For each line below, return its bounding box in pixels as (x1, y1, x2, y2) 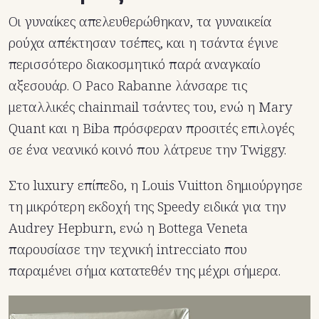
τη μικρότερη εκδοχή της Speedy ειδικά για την (9, 197, 286, 216)
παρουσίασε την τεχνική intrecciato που (9, 239, 247, 258)
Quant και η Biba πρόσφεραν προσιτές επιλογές (9, 118, 294, 137)
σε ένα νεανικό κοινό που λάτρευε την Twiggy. (9, 140, 286, 159)
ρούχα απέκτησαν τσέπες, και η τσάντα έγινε (9, 33, 278, 52)
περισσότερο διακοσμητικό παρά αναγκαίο (9, 54, 261, 73)
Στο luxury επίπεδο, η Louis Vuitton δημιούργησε (9, 175, 303, 194)
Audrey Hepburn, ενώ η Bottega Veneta (9, 218, 248, 237)
